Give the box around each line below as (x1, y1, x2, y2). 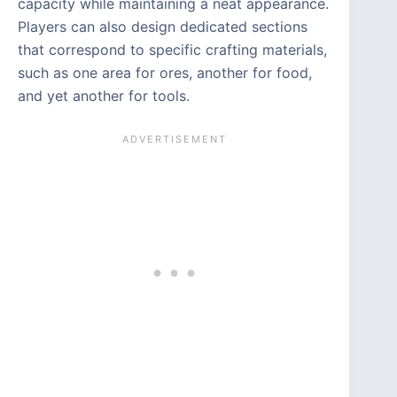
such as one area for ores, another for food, (18, 64, 312, 82)
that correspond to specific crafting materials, (18, 41, 327, 59)
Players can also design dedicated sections (18, 18, 307, 36)
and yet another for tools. (18, 87, 190, 105)
